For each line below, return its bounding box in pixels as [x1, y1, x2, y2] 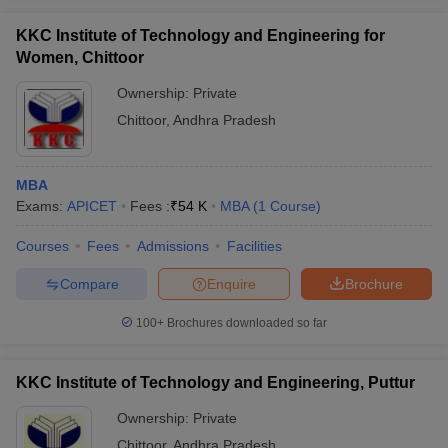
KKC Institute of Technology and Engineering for [16, 27, 385, 44]
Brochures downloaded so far [164, 316, 327, 330]
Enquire [207, 275, 256, 292]
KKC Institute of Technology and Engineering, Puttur [16, 374, 415, 391]
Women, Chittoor [16, 49, 144, 66]
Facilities [227, 238, 282, 254]
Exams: [16, 198, 67, 214]
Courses [16, 238, 69, 254]
